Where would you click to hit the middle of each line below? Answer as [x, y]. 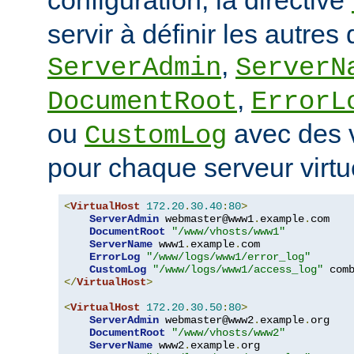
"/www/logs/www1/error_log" [228, 256]
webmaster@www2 [206, 320]
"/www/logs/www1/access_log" [238, 269]
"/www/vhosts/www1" [228, 231]
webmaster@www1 [206, 218]
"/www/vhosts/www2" [228, 332]
